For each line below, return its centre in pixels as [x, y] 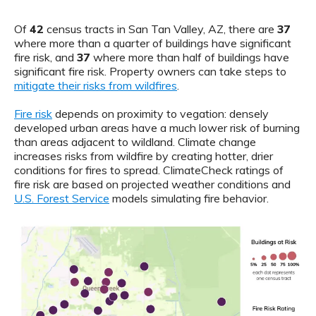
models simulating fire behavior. [189, 198]
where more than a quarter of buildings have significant [153, 43]
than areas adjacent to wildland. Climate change [135, 141]
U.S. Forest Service [62, 198]
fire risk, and [45, 57]
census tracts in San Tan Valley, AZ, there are [160, 29]
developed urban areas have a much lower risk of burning [157, 127]
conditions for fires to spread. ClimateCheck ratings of [149, 170]
